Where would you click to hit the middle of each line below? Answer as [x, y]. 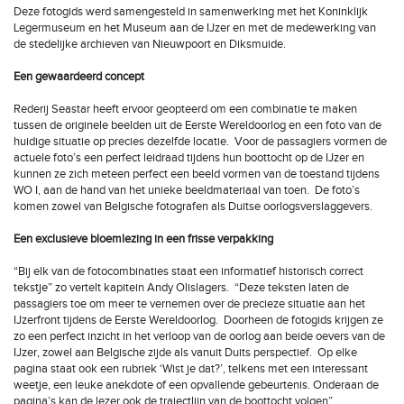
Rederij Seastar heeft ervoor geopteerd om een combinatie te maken [185, 109]
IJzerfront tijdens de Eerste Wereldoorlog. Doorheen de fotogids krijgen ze [198, 320]
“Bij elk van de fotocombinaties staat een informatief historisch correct [188, 271]
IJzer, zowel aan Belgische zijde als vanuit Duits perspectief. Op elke [185, 353]
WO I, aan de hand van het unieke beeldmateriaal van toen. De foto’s [187, 190]
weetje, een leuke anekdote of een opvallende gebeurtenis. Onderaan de [196, 385]
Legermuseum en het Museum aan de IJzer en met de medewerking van [195, 28]
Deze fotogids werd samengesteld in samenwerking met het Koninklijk [191, 12]
